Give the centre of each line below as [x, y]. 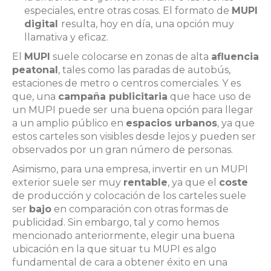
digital [43, 24]
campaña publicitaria [113, 96]
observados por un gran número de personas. [124, 149]
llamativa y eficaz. [69, 37]
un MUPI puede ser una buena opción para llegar [133, 109]
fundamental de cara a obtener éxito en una [120, 262]
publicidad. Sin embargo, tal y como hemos [116, 222]
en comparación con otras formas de [140, 209]
